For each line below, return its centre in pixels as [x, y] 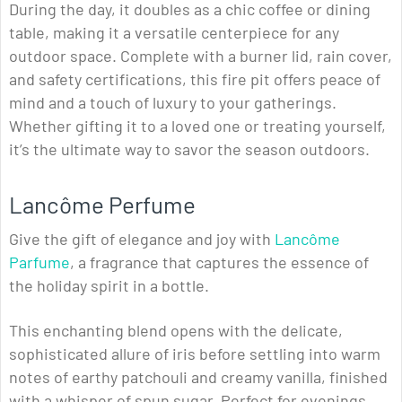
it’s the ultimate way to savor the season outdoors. [189, 149]
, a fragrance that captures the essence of [219, 262]
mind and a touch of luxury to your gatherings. [173, 103]
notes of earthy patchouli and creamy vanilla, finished [198, 377]
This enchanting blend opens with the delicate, [176, 331]
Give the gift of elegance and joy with [142, 239]
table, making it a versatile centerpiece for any [174, 33]
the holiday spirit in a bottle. [109, 286]
